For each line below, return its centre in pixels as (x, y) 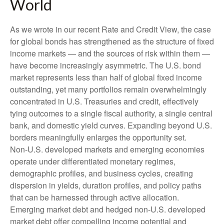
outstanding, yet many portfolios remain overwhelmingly (108, 89)
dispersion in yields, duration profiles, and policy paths (106, 185)
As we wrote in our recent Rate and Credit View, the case (110, 29)
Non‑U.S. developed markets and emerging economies (107, 149)
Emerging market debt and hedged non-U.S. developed (108, 209)
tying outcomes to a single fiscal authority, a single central (111, 113)
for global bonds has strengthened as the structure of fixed (112, 41)
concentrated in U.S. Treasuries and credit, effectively (104, 101)
